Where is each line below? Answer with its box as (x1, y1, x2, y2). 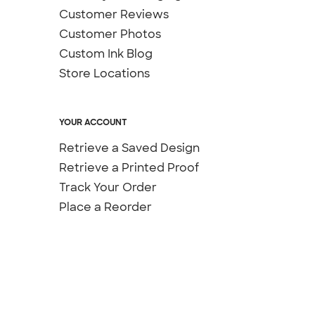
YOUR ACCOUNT (59, 116, 128, 128)
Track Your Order (59, 179, 157, 195)
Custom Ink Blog (59, 46, 153, 61)
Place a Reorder (59, 199, 153, 214)
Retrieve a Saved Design (59, 140, 200, 155)
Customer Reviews (59, 6, 169, 22)
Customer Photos (59, 26, 162, 41)
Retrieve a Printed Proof (59, 160, 200, 175)
